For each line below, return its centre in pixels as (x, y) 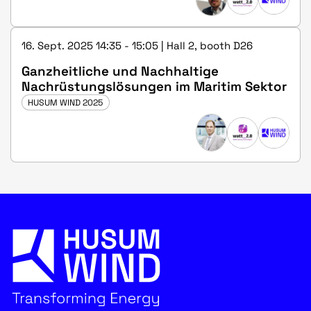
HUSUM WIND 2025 (66, 102)
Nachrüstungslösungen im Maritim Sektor (154, 87)
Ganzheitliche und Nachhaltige (120, 72)
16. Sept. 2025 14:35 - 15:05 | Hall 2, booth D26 (137, 46)
